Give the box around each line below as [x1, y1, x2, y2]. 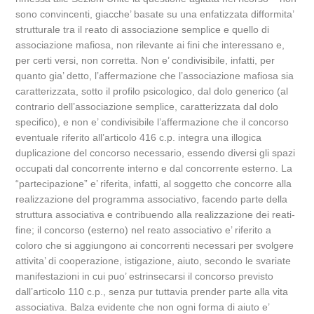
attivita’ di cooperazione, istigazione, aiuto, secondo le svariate [15, 255, 292, 266]
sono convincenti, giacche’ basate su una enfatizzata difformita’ [15, 8, 294, 20]
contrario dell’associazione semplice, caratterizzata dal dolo [15, 101, 279, 112]
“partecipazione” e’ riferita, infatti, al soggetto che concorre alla [15, 178, 292, 189]
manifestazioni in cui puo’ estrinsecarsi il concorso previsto [15, 271, 274, 282]
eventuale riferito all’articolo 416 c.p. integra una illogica [15, 132, 262, 143]
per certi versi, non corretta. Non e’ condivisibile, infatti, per [15, 55, 275, 66]
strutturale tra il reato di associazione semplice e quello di [15, 24, 270, 35]
